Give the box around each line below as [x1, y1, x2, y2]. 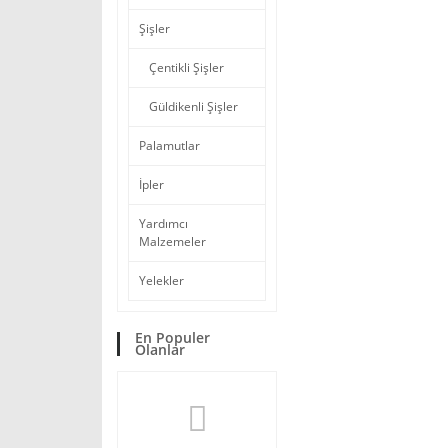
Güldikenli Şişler [149, 98, 238, 115]
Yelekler [139, 272, 184, 289]
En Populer [135, 328, 210, 347]
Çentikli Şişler [149, 59, 224, 76]
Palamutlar [139, 137, 200, 154]
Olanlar [135, 340, 185, 359]
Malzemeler [139, 233, 206, 250]
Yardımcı [139, 215, 188, 232]
